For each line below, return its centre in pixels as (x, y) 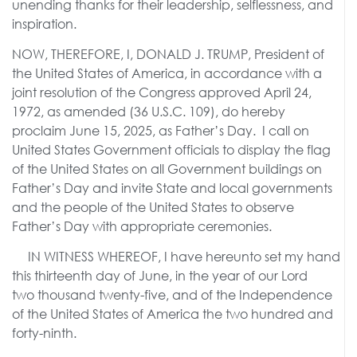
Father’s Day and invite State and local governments (172, 187)
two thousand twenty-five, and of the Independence (172, 295)
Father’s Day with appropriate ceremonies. (142, 226)
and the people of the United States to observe (153, 206)
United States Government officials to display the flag (171, 149)
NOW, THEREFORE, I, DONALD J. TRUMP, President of (168, 53)
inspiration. (44, 23)
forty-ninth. (44, 333)
